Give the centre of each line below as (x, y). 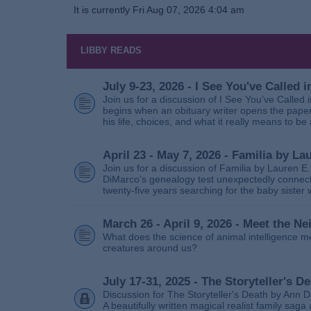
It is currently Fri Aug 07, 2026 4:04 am (159, 10)
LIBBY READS (111, 51)
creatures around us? (150, 248)
